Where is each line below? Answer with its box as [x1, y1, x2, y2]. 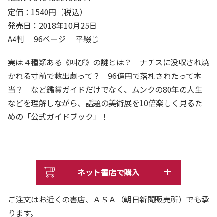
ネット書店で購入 [77, 166, 139, 178]
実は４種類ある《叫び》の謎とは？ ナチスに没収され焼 [8, 56, 209, 68]
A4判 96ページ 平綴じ [8, 33, 107, 45]
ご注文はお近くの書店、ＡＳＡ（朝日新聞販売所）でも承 [8, 193, 209, 205]
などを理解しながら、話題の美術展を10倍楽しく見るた [8, 97, 202, 109]
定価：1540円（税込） [8, 6, 87, 18]
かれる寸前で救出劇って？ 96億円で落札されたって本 [8, 70, 201, 82]
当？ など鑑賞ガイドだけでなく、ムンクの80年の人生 [8, 83, 202, 95]
